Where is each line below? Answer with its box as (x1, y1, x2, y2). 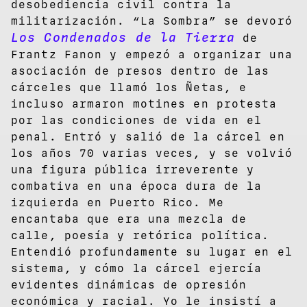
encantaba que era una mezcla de (11, 212, 247, 225)
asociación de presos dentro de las (11, 64, 270, 77)
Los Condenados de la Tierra (11, 29, 235, 45)
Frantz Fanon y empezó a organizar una (11, 47, 293, 61)
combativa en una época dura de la (11, 179, 262, 193)
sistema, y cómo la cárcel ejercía (11, 261, 262, 275)
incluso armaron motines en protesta (11, 97, 278, 110)
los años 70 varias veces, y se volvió (11, 146, 293, 160)
